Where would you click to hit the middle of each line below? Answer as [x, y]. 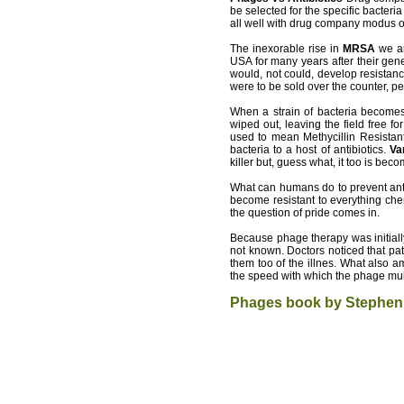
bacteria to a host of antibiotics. [310, 150]
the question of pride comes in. [305, 213]
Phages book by [288, 302]
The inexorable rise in [286, 49]
